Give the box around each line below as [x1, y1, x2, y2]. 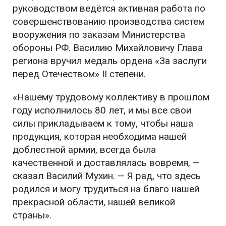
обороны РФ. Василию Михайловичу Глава [13, 42, 203, 53]
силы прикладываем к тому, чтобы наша [13, 118, 193, 129]
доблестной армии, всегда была [13, 144, 156, 155]
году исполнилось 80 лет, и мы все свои [13, 104, 191, 116]
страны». [13, 209, 51, 221]
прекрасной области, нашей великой [13, 196, 175, 208]
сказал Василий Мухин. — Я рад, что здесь [13, 170, 201, 182]
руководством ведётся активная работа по [13, 3, 205, 14]
